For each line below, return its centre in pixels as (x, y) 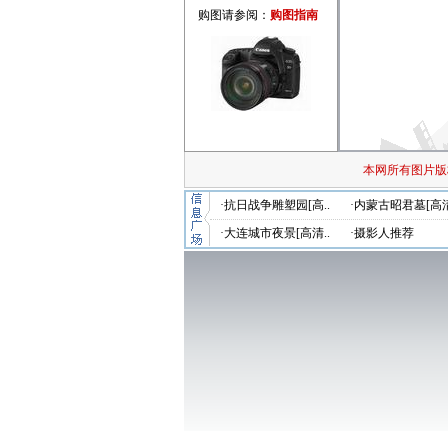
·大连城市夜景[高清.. (275, 233)
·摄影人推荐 (382, 233)
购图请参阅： (234, 15)
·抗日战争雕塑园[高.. (275, 205)
